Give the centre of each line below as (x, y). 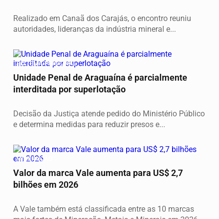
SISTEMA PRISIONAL (46, 63)
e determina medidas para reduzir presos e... (89, 125)
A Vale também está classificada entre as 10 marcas (104, 209)
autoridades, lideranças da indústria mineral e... (95, 29)
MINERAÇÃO (34, 158)
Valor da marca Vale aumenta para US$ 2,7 (98, 173)
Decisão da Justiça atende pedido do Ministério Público (109, 114)
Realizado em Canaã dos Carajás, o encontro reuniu (102, 19)
